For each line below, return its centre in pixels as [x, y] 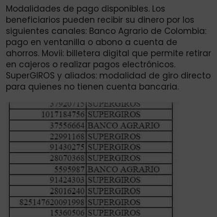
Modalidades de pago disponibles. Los [85, 9]
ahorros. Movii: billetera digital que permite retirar [108, 54]
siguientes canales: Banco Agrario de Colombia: [106, 31]
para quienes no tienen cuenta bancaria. [92, 87]
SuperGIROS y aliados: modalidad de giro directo [108, 76]
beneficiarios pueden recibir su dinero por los [100, 20]
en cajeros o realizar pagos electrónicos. [91, 65]
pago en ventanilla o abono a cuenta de [92, 42]
